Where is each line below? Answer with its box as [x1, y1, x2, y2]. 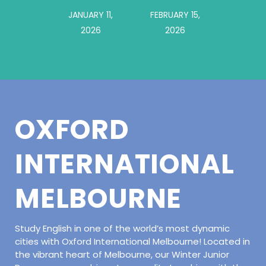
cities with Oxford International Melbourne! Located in [15, 235, 250, 248]
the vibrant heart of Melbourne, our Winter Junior [15, 248, 229, 261]
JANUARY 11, [68, 8, 113, 21]
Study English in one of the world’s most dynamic [15, 221, 230, 235]
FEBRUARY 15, [150, 8, 201, 21]
